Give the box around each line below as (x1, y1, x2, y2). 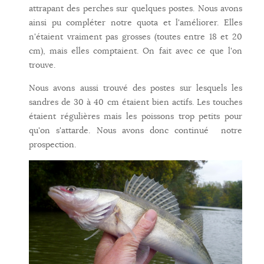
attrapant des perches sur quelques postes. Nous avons (29, 2, 242, 14)
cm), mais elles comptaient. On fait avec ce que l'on (29, 45, 242, 56)
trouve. (29, 59, 55, 70)
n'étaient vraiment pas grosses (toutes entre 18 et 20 (29, 31, 242, 42)
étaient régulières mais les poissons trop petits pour (29, 110, 242, 121)
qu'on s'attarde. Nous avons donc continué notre (29, 124, 242, 136)
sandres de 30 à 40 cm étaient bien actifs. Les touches (29, 96, 242, 107)
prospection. (29, 138, 76, 150)
